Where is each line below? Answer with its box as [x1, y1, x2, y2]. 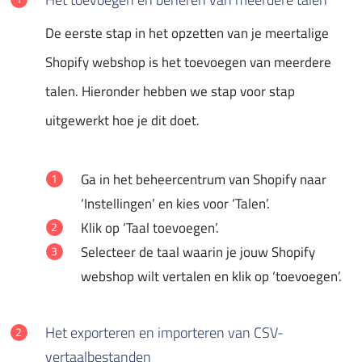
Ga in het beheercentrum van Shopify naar [81, 168, 326, 190]
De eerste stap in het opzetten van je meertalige [45, 22, 329, 44]
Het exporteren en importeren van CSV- [45, 321, 284, 343]
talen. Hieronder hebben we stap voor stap [45, 80, 295, 102]
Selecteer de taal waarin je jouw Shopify [81, 241, 315, 263]
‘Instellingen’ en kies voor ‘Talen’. [81, 192, 270, 214]
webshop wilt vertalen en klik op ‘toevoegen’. [81, 265, 342, 287]
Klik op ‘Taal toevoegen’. [81, 217, 219, 238]
